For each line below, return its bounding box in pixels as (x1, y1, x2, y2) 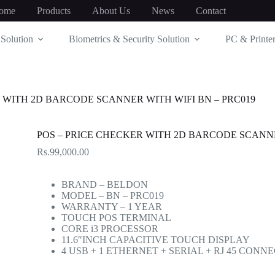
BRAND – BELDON (61, 179, 148, 190)
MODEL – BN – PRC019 (61, 190, 164, 201)
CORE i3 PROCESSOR (61, 223, 158, 234)
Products (36, 5, 71, 16)
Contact (195, 5, 226, 16)
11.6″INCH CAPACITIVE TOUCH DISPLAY (61, 234, 250, 246)
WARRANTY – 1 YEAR (61, 201, 162, 212)
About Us (91, 5, 130, 16)
